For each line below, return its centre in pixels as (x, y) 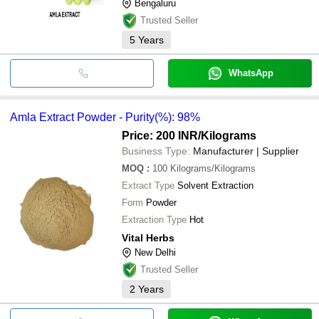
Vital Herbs (148, 237)
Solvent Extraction (215, 185)
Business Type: (156, 151)
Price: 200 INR (160, 135)
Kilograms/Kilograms (213, 168)
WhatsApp (251, 73)
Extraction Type (154, 219)
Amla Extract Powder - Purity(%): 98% (105, 117)
